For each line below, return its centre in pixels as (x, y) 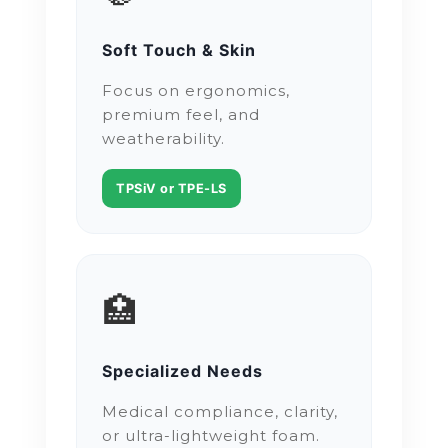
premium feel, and (181, 115)
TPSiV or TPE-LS (171, 189)
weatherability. (164, 139)
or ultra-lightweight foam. (211, 436)
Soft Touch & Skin (179, 50)
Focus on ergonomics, (196, 91)
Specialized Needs (183, 371)
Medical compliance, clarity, (220, 412)
